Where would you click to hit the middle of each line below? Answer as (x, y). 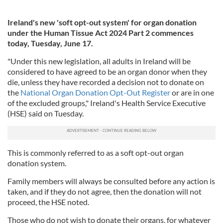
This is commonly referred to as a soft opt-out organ (96, 153)
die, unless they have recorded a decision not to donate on (106, 82)
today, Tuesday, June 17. (50, 43)
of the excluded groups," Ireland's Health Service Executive (107, 103)
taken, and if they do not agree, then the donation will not (105, 191)
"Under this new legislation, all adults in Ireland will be (99, 61)
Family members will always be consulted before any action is (111, 181)
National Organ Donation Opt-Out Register (95, 92)
